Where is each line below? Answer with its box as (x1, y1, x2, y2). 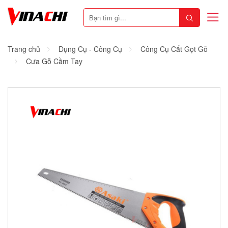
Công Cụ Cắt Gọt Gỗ (140, 43, 208, 54)
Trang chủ (8, 43, 40, 54)
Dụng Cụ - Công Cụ (59, 43, 122, 54)
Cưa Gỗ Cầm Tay (26, 55, 82, 66)
